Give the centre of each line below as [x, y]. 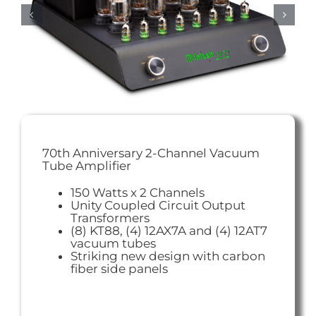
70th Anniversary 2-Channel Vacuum [151, 153]
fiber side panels [119, 269]
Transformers [110, 218]
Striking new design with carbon [168, 256]
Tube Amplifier [86, 166]
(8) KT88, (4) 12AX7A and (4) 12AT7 [169, 231]
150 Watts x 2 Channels [137, 193]
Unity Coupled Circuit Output [158, 205]
